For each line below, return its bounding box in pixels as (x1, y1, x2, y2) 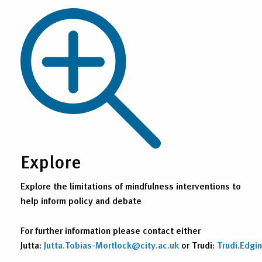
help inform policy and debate (20, 194, 142, 208)
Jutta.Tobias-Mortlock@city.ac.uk (44, 238, 179, 253)
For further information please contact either (20, 223, 201, 238)
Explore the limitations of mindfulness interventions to (20, 179, 241, 194)
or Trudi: (179, 238, 217, 253)
